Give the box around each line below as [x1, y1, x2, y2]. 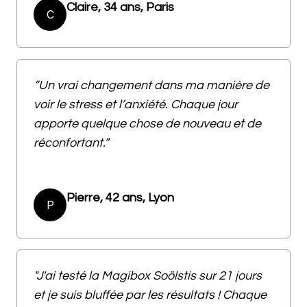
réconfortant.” [34, 136, 108, 149]
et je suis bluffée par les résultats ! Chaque [34, 288, 267, 302]
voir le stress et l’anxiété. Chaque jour [34, 97, 238, 111]
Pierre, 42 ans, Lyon [66, 191, 174, 204]
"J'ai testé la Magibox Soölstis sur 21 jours [34, 269, 262, 282]
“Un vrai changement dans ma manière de [34, 78, 269, 92]
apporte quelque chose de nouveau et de [34, 116, 261, 130]
